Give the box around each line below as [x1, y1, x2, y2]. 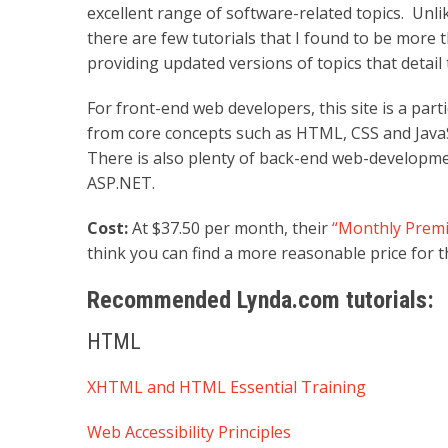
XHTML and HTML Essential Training [87, 375, 366, 398]
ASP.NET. [87, 171, 155, 194]
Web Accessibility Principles [87, 420, 291, 443]
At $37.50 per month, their [128, 216, 332, 239]
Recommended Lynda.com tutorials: [87, 285, 434, 314]
